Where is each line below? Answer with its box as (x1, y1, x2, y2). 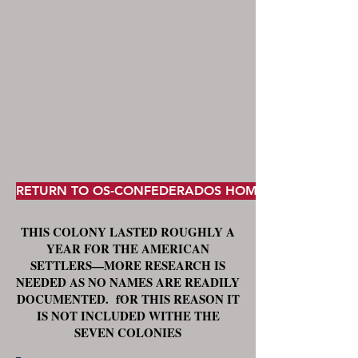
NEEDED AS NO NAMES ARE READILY (16, 273, 240, 291)
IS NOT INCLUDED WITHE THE (36, 307, 220, 324)
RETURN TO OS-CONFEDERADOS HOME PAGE (16, 183, 304, 198)
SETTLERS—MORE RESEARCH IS (30, 257, 225, 274)
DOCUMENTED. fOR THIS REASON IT (16, 290, 240, 308)
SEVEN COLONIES (74, 324, 181, 341)
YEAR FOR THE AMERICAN (46, 240, 209, 257)
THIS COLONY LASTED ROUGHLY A (21, 223, 235, 241)
